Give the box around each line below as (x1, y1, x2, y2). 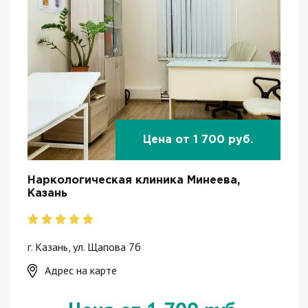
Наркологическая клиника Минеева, (27, 175, 240, 186)
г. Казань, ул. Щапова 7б (27, 239, 141, 254)
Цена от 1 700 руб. (143, 135, 253, 146)
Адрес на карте (45, 263, 117, 277)
